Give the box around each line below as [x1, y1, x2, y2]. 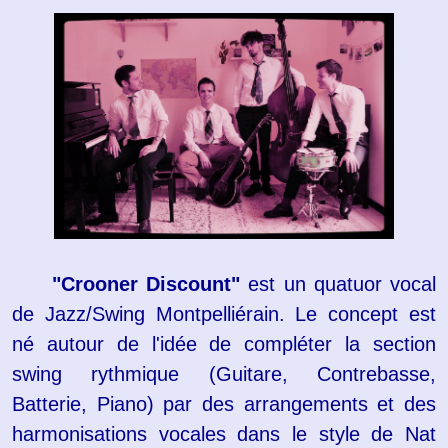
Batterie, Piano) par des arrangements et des [12, 392, 436, 415]
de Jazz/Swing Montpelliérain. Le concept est [12, 302, 436, 325]
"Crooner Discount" [52, 272, 241, 295]
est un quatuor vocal [240, 272, 437, 295]
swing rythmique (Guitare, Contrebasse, [12, 362, 436, 385]
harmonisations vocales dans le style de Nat [12, 422, 436, 445]
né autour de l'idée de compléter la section [12, 332, 436, 355]
